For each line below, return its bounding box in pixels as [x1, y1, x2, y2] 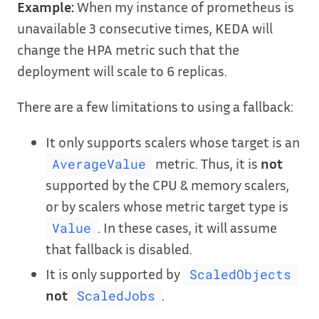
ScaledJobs [76, 288, 155, 305]
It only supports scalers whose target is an [46, 133, 300, 151]
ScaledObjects [189, 266, 291, 283]
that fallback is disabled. [46, 240, 192, 258]
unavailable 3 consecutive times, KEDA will [17, 19, 273, 37]
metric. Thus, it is [152, 155, 261, 172]
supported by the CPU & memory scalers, [46, 176, 289, 194]
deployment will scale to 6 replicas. [17, 62, 227, 80]
